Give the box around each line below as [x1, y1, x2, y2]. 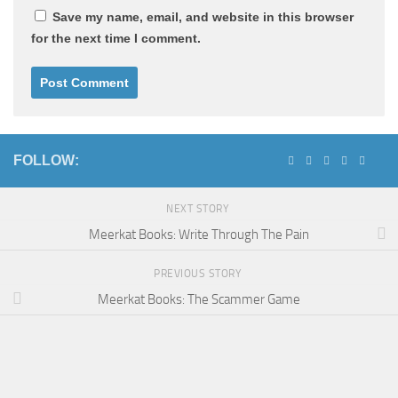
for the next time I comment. [31, 30, 201, 45]
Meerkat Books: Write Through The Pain [89, 227, 309, 243]
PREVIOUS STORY [154, 267, 244, 280]
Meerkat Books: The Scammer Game [98, 291, 300, 308]
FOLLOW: [13, 152, 79, 168]
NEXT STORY [166, 202, 232, 215]
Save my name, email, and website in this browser [52, 9, 354, 24]
